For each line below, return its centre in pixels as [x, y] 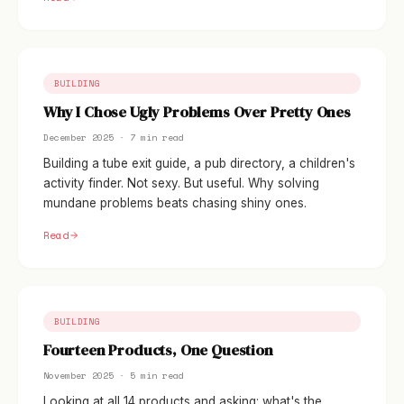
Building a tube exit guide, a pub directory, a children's [199, 163]
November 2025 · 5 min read [114, 376]
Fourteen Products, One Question [158, 350]
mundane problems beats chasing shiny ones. [175, 203]
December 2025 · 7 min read [114, 138]
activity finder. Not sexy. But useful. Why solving [181, 183]
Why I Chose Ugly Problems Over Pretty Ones [197, 112]
